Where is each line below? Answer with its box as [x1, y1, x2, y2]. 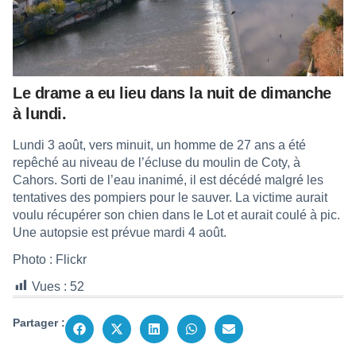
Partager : [13, 315, 65, 329]
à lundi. [13, 104, 66, 122]
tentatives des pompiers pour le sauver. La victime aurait [13, 190, 327, 204]
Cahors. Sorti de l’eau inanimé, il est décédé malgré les [13, 172, 323, 187]
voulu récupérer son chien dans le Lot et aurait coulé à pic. [13, 207, 340, 222]
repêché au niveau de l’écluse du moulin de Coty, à [13, 155, 300, 169]
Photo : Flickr [13, 252, 87, 266]
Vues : [32, 279, 67, 293]
